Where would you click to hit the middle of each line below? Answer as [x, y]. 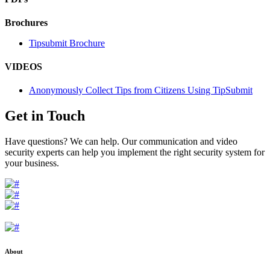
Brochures [26, 22]
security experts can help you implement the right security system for [135, 152]
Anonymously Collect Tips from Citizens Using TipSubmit [141, 90]
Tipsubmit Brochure [67, 43]
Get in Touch [45, 116]
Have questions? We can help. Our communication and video [121, 142]
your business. [32, 163]
